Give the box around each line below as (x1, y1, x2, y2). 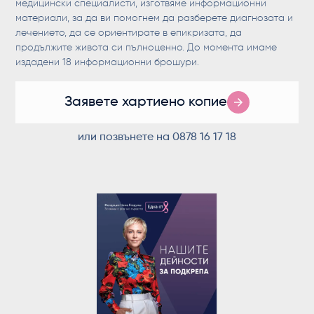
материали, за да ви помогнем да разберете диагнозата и (15, 13, 294, 23)
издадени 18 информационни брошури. (15, 57, 200, 67)
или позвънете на (78, 131, 172, 143)
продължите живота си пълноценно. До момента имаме (15, 42, 278, 53)
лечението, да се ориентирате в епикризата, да (15, 27, 243, 38)
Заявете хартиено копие (64, 95, 227, 109)
